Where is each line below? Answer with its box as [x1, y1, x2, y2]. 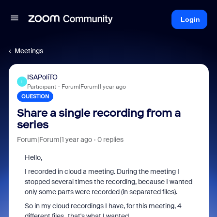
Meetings [15, 46, 43, 55]
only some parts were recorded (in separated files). [24, 187, 177, 196]
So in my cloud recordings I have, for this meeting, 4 [24, 201, 182, 210]
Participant [27, 83, 56, 91]
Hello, [24, 153, 42, 162]
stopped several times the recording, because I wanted [24, 177, 192, 186]
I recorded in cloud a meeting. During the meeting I [24, 167, 179, 176]
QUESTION [21, 93, 49, 100]
